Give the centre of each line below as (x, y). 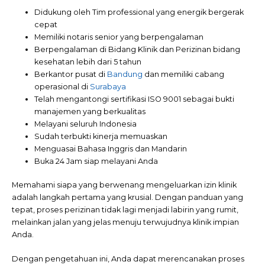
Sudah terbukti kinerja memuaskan (101, 136)
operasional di (62, 86)
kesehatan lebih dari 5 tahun (88, 62)
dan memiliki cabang (184, 74)
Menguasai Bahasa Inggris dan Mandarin (111, 148)
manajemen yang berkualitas (90, 111)
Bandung (125, 74)
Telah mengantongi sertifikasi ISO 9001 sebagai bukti (135, 99)
